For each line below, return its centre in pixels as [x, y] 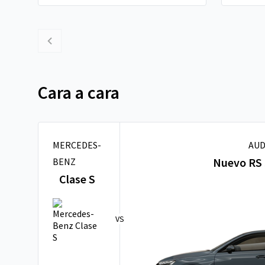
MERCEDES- [77, 145]
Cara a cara [79, 92]
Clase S [77, 179]
